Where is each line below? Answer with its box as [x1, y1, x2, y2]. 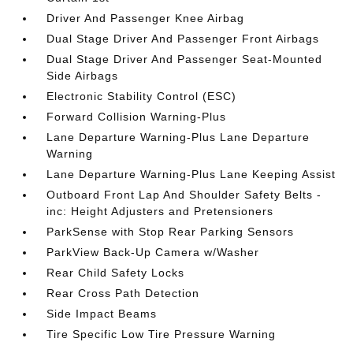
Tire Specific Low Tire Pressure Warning [46, 328, 277, 340]
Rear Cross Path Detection [46, 287, 200, 299]
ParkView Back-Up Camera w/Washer [46, 246, 260, 258]
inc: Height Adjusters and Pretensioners [46, 205, 274, 217]
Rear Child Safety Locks [46, 266, 185, 279]
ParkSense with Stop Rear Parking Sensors [46, 225, 295, 238]
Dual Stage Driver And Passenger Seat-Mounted [46, 53, 323, 65]
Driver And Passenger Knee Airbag [46, 12, 245, 24]
